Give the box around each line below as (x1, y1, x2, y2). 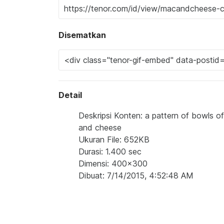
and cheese (78, 122, 121, 132)
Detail (58, 90, 82, 100)
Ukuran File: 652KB (78, 134, 149, 144)
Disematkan (58, 30, 106, 40)
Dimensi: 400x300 (78, 158, 147, 168)
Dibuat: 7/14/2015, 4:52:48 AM (78, 170, 193, 180)
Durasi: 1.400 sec (78, 146, 141, 156)
